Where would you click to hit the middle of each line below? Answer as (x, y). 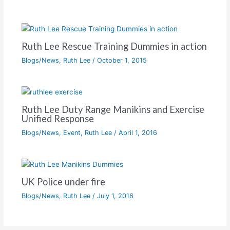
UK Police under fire (63, 181)
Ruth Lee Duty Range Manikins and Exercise (113, 109)
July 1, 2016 (115, 196)
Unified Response (57, 118)
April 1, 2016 (138, 132)
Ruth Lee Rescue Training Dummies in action (114, 46)
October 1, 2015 (122, 61)
